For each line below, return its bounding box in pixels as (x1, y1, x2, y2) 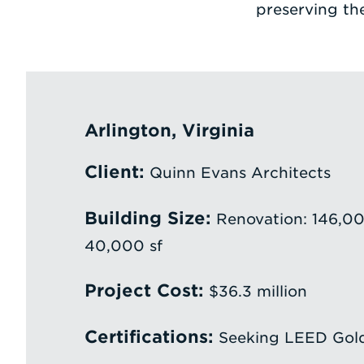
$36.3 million (203, 283, 307, 300)
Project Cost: (84, 280, 204, 301)
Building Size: (84, 208, 211, 228)
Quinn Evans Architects (144, 164, 331, 181)
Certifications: (84, 327, 214, 347)
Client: (84, 162, 145, 182)
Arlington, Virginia (84, 120, 254, 141)
